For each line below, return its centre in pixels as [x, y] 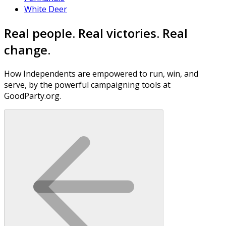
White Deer [46, 9]
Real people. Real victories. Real [96, 33]
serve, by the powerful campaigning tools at [87, 84]
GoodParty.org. [33, 96]
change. [27, 49]
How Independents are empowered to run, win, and [101, 73]
